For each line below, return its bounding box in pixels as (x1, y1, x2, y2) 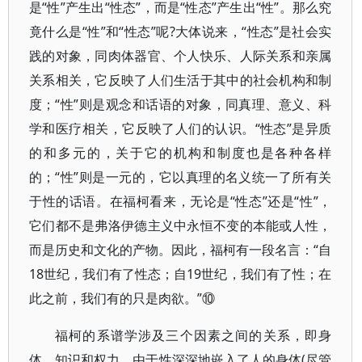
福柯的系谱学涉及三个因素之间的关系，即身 (55, 326, 332, 344)
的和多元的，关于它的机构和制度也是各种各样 (29, 144, 332, 162)
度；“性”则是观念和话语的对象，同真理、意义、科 (29, 95, 332, 113)
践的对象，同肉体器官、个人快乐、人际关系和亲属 (29, 47, 332, 65)
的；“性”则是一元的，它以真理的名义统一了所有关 (29, 168, 332, 186)
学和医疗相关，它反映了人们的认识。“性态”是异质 (29, 120, 332, 137)
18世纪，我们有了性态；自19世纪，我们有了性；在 (29, 265, 332, 283)
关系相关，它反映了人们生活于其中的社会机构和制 (29, 71, 332, 89)
